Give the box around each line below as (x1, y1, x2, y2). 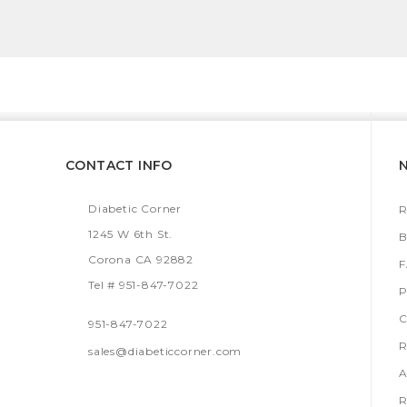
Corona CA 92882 (88, 252, 194, 266)
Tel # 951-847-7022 (88, 277, 199, 292)
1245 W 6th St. (88, 226, 174, 241)
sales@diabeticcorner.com (88, 343, 243, 358)
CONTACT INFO (65, 156, 173, 174)
